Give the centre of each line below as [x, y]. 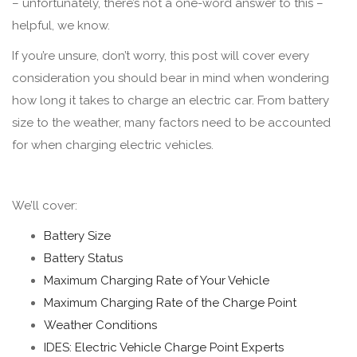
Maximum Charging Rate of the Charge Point [170, 302]
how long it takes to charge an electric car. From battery [171, 100]
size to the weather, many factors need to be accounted [171, 122]
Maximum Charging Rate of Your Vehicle [157, 280]
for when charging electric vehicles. [114, 145]
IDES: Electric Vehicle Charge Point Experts [164, 347]
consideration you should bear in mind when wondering [171, 78]
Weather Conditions [100, 325]
